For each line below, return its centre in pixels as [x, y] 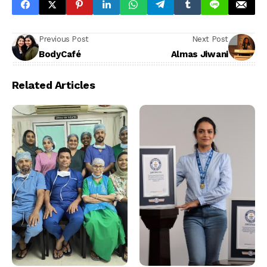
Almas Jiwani [199, 55]
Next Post [210, 39]
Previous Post [64, 39]
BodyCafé [60, 55]
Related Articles [54, 85]
